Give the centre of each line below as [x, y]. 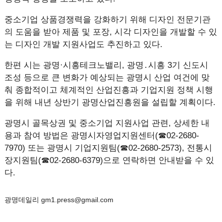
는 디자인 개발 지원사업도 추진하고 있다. [83, 44]
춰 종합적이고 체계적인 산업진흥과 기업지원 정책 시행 [109, 90]
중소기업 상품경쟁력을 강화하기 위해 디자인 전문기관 [107, 20]
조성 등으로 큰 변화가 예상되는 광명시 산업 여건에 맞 [107, 78]
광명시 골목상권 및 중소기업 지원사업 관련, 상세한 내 [107, 123]
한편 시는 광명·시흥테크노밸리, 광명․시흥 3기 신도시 [106, 65]
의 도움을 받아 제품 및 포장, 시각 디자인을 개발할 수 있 [111, 32]
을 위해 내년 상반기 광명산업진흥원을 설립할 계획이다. [110, 102]
